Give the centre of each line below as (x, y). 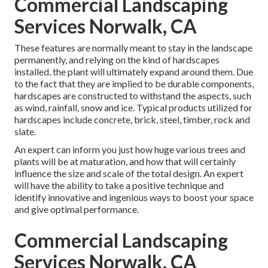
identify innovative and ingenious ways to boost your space (134, 197)
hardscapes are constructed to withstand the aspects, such (133, 96)
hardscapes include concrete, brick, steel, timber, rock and (132, 120)
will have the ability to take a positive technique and (119, 185)
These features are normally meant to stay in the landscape (133, 48)
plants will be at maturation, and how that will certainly (125, 162)
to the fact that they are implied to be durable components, (134, 84)
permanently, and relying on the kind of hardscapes (117, 60)
